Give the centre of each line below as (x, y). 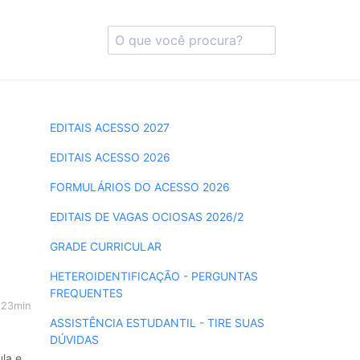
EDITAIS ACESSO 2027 (109, 127)
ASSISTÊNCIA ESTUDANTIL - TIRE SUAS (157, 323)
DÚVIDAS (74, 340)
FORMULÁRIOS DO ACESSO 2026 (139, 187)
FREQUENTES (86, 293)
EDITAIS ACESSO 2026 (110, 157)
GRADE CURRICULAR (105, 246)
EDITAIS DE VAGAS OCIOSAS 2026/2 (146, 217)
